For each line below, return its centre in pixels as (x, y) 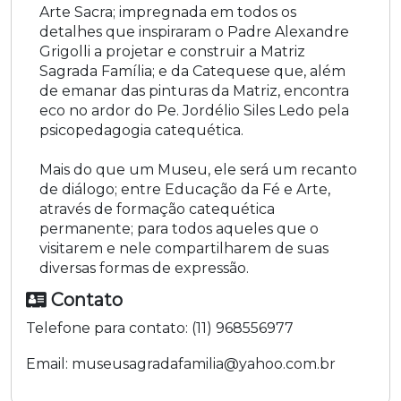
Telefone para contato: (107, 328)
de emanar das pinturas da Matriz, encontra (194, 90)
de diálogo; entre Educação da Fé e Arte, (185, 189)
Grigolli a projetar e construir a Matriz (172, 51)
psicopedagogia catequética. (141, 130)
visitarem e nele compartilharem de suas (184, 248)
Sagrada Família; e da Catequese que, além (192, 71)
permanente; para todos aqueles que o (179, 228)
